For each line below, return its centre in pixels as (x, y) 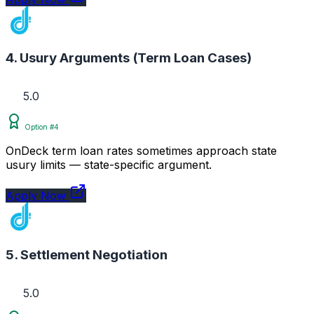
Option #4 (41, 127)
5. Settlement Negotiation (87, 254)
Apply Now (37, 196)
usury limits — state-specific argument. (109, 165)
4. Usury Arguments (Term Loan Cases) (129, 58)
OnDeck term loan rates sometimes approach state (141, 151)
